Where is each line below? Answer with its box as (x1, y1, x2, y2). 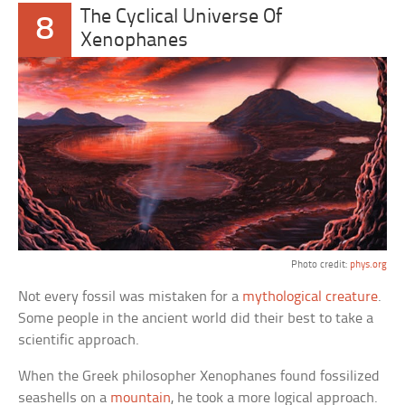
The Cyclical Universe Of (80, 6, 282, 28)
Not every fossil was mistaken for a (18, 289, 243, 306)
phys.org (349, 259, 387, 271)
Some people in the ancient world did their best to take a (18, 311, 374, 327)
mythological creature (242, 289, 379, 306)
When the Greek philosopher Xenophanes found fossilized (18, 369, 381, 385)
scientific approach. (18, 333, 140, 349)
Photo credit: (290, 259, 350, 271)
